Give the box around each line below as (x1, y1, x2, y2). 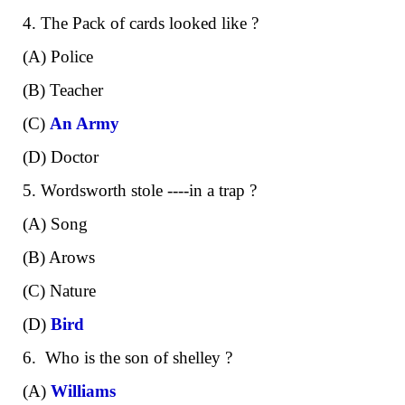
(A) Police (23, 46, 93, 66)
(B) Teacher (23, 80, 103, 99)
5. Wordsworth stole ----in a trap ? (23, 180, 257, 200)
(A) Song (23, 213, 88, 233)
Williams (51, 381, 116, 400)
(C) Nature (23, 280, 96, 300)
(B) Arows (23, 247, 95, 267)
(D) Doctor (23, 146, 99, 166)
